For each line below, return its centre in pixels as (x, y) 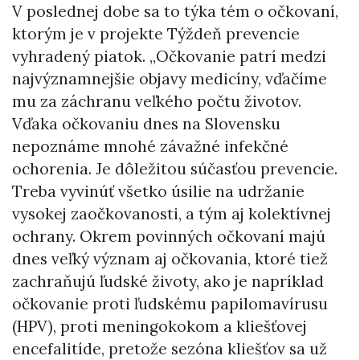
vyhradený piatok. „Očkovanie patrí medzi (169, 56)
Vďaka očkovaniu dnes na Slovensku (146, 123)
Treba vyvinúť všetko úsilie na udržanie (158, 191)
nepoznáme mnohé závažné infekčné (150, 146)
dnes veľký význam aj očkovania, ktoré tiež (170, 258)
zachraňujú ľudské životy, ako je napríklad (168, 281)
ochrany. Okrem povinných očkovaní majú (169, 236)
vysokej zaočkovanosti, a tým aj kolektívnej (172, 213)
